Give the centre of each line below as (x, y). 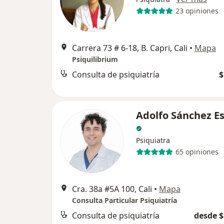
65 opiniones (197, 152)
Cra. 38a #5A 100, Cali (112, 189)
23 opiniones (197, 11)
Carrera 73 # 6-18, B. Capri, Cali (130, 48)
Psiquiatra (153, 140)
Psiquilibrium (95, 59)
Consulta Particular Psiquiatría (124, 200)
